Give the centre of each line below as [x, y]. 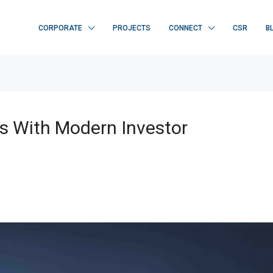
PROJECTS [132, 28]
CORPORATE [60, 28]
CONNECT [186, 28]
